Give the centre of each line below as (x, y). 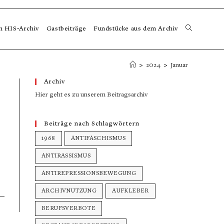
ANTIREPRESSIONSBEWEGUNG (89, 173)
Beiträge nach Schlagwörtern (92, 124)
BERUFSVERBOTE (69, 208)
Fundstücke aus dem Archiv (136, 29)
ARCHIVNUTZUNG (69, 191)
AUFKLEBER (130, 191)
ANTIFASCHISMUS (98, 138)
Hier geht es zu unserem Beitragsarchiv (91, 95)
